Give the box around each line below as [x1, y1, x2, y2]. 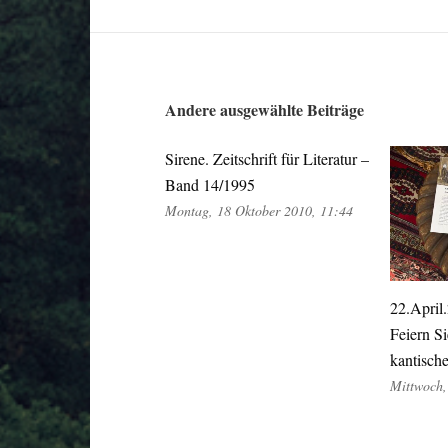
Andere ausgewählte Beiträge [164, 97, 364, 121]
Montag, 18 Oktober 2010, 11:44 [164, 200, 353, 220]
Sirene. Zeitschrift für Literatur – [164, 147, 369, 169]
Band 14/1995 [164, 173, 255, 195]
